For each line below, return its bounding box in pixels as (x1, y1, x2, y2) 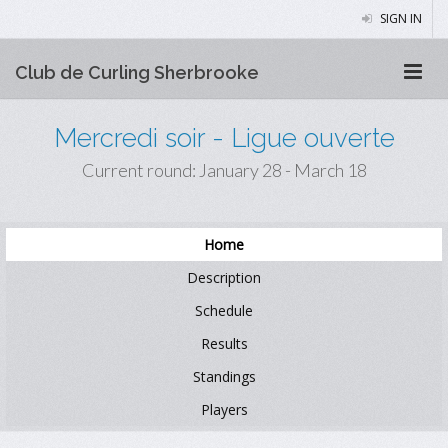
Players (200, 400, 248, 419)
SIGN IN (377, 10, 422, 27)
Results (200, 334, 248, 353)
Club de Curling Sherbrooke (15, 62, 259, 83)
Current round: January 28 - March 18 (81, 159, 367, 181)
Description (187, 268, 261, 287)
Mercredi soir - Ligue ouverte (53, 123, 395, 153)
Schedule (195, 301, 253, 320)
